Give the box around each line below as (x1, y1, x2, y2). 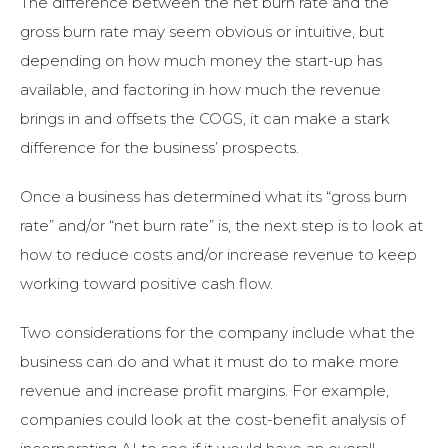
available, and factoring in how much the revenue (20, 79, 381, 99)
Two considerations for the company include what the (20, 322, 415, 342)
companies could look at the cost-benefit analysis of (20, 409, 405, 429)
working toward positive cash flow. (20, 273, 277, 293)
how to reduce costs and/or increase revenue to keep (20, 244, 417, 264)
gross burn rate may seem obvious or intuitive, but (20, 21, 384, 41)
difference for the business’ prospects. (20, 137, 299, 157)
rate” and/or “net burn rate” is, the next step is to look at (20, 215, 423, 235)
